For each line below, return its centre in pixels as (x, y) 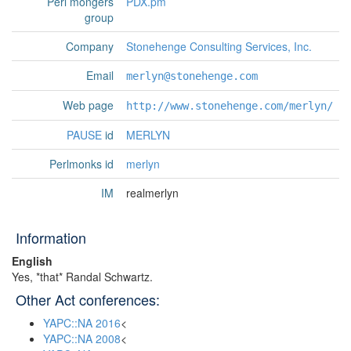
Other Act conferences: (88, 299)
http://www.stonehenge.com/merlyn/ (230, 106)
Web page (88, 105)
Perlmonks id (81, 164)
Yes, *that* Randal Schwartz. (82, 277)
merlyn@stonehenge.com (192, 76)
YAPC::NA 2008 (82, 338)
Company (90, 46)
